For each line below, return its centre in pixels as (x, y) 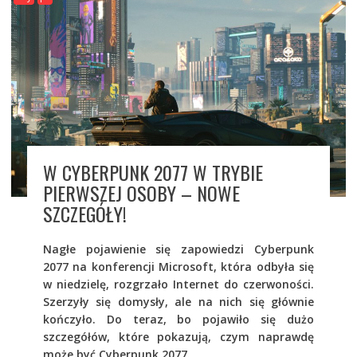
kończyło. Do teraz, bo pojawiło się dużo (178, 319)
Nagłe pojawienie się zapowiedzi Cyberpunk (178, 249)
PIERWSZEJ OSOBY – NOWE (141, 192)
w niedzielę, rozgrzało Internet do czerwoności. (178, 284)
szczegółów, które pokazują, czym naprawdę (178, 336)
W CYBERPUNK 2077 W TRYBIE (153, 172)
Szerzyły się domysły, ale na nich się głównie (178, 301)
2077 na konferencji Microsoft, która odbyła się (178, 266)
